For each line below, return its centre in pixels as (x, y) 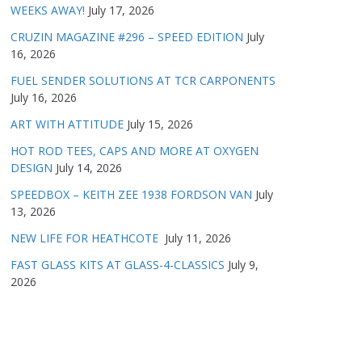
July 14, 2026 (89, 168)
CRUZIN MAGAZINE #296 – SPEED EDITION (127, 37)
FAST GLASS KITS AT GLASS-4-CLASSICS (118, 265)
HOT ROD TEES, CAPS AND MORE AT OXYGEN (135, 151)
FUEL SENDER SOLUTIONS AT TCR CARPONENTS (143, 80)
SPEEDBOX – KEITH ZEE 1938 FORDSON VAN (131, 194)
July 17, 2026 (121, 10)
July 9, (243, 265)
